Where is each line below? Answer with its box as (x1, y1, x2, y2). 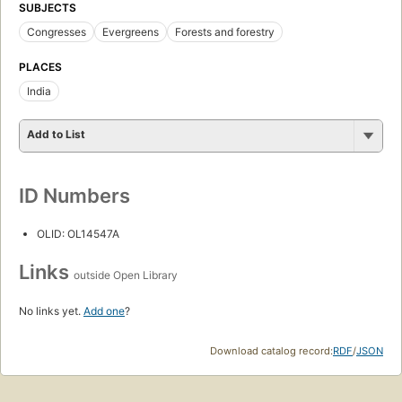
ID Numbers (19, 184, 130, 208)
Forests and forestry (175, 25, 275, 39)
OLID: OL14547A (37, 227, 119, 241)
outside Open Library (74, 268, 178, 283)
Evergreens (102, 25, 159, 39)
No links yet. (19, 304, 83, 319)
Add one (83, 304, 125, 319)
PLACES (19, 60, 62, 74)
